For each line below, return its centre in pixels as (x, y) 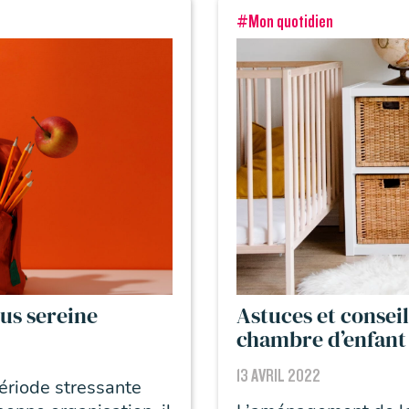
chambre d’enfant (321, 340)
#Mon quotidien (285, 22)
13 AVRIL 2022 (278, 377)
